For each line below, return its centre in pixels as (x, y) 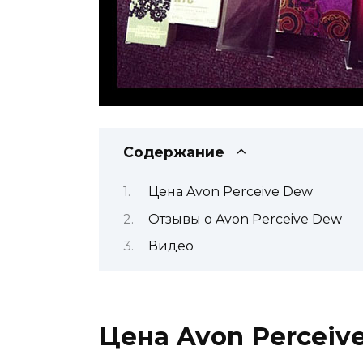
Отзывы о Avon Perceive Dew (245, 219)
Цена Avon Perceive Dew (230, 192)
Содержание (174, 152)
